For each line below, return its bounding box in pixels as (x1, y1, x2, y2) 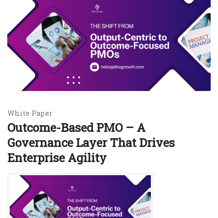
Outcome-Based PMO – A (7, 120, 145, 135)
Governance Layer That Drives (7, 135, 175, 150)
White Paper (7, 109, 53, 118)
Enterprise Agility (7, 150, 107, 165)
